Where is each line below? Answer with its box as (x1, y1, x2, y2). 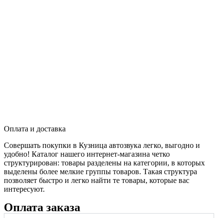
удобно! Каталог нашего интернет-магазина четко (4, 150, 170, 159)
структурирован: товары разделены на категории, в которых (4, 159, 205, 167)
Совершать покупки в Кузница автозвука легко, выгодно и (4, 141, 200, 150)
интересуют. (4, 185, 45, 194)
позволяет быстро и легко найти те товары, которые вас (4, 176, 189, 185)
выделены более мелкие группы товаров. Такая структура (4, 167, 197, 176)
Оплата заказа (4, 201, 80, 214)
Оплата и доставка (4, 125, 66, 133)
